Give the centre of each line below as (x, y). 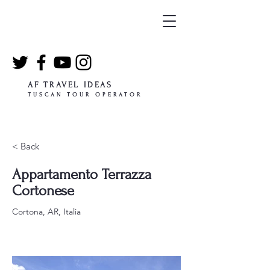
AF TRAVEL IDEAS (70, 85)
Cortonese (43, 191)
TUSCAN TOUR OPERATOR (85, 94)
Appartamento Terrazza (82, 174)
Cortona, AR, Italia (46, 212)
